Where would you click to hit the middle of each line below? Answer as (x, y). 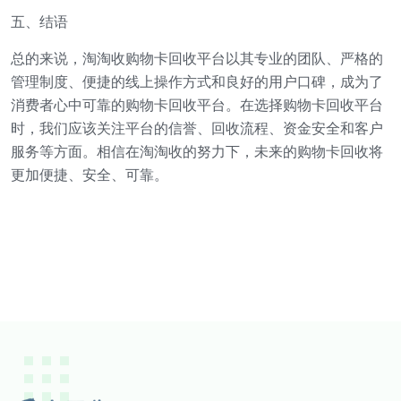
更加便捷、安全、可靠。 (90, 175)
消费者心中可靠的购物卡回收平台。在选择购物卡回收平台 (197, 105)
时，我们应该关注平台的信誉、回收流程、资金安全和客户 (197, 128)
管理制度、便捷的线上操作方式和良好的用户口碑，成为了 (197, 82)
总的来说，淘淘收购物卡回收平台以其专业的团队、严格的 (197, 59)
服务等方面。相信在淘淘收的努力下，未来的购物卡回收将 (197, 152)
